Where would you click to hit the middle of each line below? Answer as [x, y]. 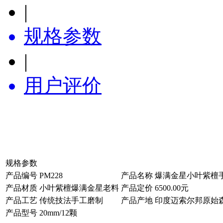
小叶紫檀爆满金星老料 [79, 188]
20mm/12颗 [59, 213]
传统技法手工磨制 [71, 200]
